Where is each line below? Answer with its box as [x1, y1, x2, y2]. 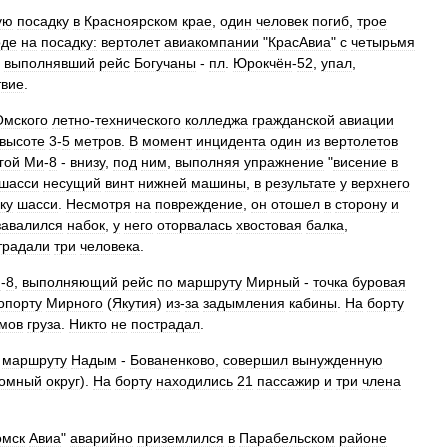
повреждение [155, 196, 243, 212]
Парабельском [239, 430, 335, 446]
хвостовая [236, 217, 302, 233]
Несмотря [66, 196, 131, 212]
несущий [43, 175, 101, 191]
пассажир [257, 373, 320, 389]
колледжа [185, 112, 248, 128]
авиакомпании [164, 34, 259, 50]
